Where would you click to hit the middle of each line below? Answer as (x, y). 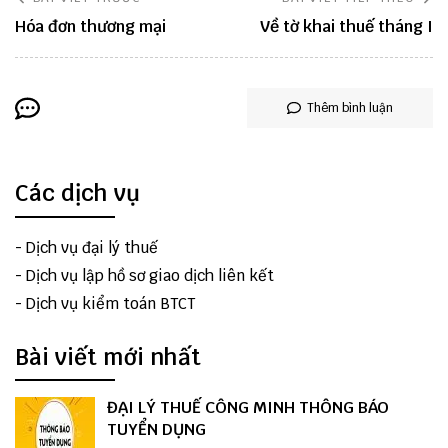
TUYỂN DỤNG (156, 430)
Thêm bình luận (350, 108)
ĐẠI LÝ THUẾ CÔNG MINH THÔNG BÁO (248, 408)
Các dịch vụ (77, 193)
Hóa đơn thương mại (90, 26)
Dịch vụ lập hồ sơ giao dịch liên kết (150, 275)
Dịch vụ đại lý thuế (92, 247)
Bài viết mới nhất (108, 356)
